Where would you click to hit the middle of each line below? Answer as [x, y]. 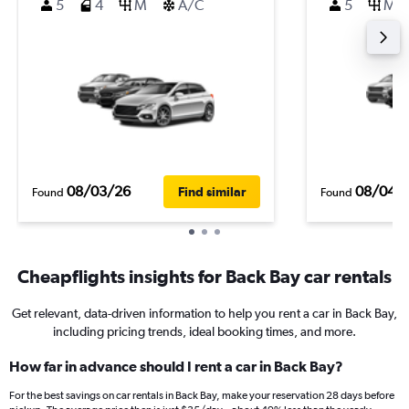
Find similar [212, 191]
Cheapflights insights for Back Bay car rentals [204, 276]
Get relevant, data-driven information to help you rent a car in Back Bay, [204, 313]
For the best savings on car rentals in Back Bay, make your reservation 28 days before [202, 395]
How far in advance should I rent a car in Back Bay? [176, 366]
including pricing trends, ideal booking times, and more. [204, 331]
